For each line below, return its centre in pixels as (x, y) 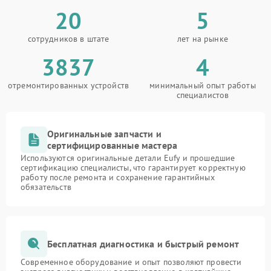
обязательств (46, 187)
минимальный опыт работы (203, 85)
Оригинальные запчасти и (104, 134)
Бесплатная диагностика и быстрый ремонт (143, 243)
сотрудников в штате (68, 39)
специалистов (203, 95)
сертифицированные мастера (113, 145)
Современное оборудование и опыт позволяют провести (131, 262)
